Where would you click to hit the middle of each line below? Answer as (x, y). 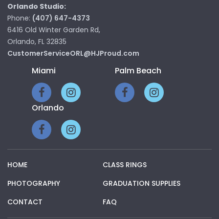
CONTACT (25, 202)
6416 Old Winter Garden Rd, (54, 30)
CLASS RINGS (125, 164)
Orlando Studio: (37, 7)
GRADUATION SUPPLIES (142, 183)
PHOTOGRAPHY (34, 183)
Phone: (20, 18)
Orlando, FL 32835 (37, 42)
